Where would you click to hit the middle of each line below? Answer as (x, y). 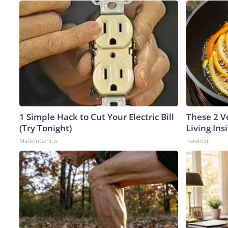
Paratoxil (198, 140)
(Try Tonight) (46, 128)
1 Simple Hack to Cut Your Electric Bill (97, 117)
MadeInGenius (38, 140)
